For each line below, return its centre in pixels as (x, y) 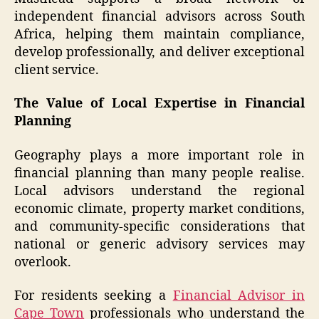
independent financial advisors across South (159, 16)
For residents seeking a (94, 296)
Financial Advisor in (239, 296)
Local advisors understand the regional (159, 191)
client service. (57, 70)
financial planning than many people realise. (159, 173)
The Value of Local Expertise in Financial (159, 104)
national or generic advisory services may (159, 244)
